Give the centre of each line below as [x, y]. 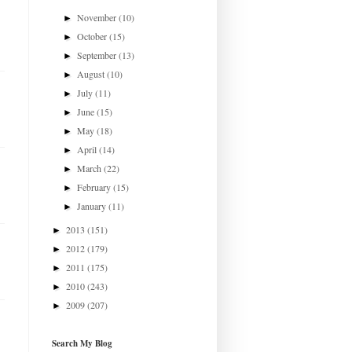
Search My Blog [82, 343]
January [93, 205]
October [93, 36]
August [92, 73]
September [98, 55]
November [98, 17]
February [95, 187]
